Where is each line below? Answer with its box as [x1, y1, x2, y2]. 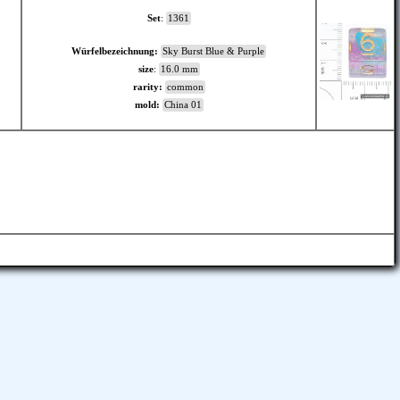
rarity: [132, 82, 162, 92]
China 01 [163, 100, 202, 110]
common [166, 82, 204, 92]
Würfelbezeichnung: [71, 46, 158, 56]
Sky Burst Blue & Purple [162, 46, 264, 56]
